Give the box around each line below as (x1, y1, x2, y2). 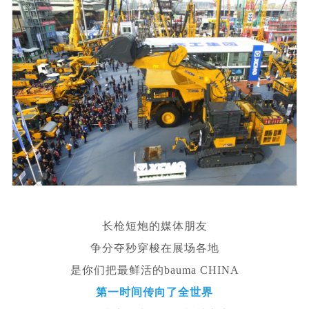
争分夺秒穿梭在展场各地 (90, 242, 219, 255)
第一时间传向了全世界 (96, 286, 213, 299)
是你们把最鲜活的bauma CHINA (70, 264, 239, 277)
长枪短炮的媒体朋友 (101, 220, 208, 232)
